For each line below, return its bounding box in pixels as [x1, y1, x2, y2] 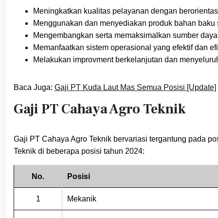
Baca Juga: [14, 83, 54, 91]
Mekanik [67, 194, 96, 203]
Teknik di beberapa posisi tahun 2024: [14, 146, 145, 155]
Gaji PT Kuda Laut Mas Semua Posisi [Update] [54, 83, 216, 91]
